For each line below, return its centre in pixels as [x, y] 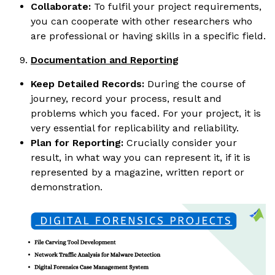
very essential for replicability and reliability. [135, 128]
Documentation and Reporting [105, 60]
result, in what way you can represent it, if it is [141, 157]
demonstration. [67, 187]
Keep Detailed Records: [89, 83]
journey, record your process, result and [126, 98]
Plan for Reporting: [77, 142]
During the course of [196, 83]
